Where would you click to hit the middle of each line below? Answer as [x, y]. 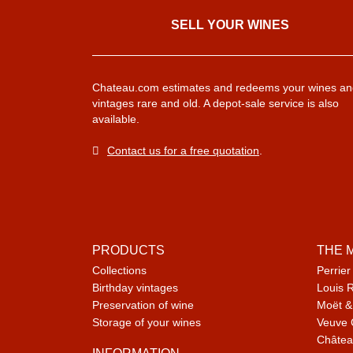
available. [116, 119]
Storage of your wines [147, 322]
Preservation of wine [143, 305]
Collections [119, 270]
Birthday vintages [135, 288]
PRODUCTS [128, 250]
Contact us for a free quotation [183, 150]
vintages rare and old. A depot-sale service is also [216, 103]
